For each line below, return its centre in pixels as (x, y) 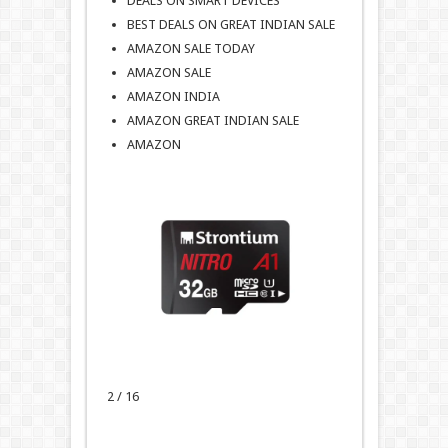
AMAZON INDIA (173, 97)
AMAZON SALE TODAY (190, 49)
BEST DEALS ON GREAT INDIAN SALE (230, 25)
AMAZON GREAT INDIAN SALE (212, 121)
